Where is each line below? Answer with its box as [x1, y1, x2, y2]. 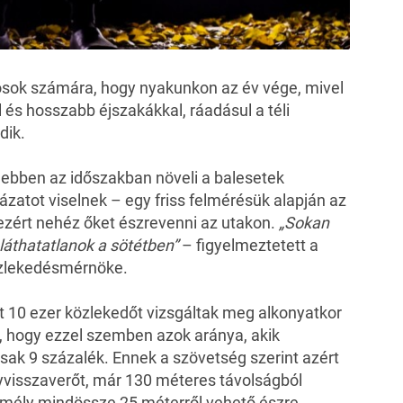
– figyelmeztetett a [182, 236, 318, 255]
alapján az [270, 191, 346, 210]
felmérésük [189, 191, 270, 210]
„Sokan [279, 213, 329, 233]
